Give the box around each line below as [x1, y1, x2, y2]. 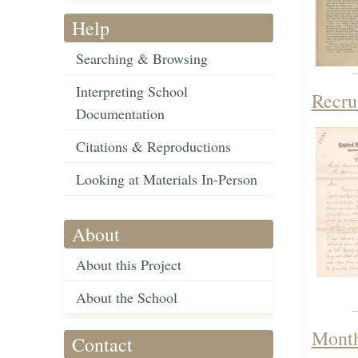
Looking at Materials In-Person [76, 169, 257, 189]
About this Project [76, 255, 181, 275]
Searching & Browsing [76, 49, 208, 69]
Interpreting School [76, 82, 188, 101]
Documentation [76, 104, 165, 124]
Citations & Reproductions [76, 137, 231, 157]
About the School [76, 288, 177, 308]
